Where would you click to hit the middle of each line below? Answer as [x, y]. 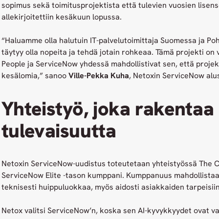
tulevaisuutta [59, 130]
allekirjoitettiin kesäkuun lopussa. [61, 17]
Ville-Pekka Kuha [99, 76]
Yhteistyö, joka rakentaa [108, 108]
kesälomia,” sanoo [35, 76]
